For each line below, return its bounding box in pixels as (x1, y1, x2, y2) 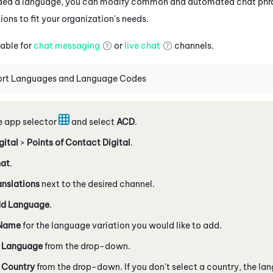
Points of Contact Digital (27, 136, 130, 148)
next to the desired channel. (40, 178, 155, 190)
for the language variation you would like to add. (21, 219, 222, 231)
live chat (124, 40, 160, 51)
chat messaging (34, 40, 100, 51)
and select (69, 116, 116, 127)
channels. (172, 40, 214, 51)
